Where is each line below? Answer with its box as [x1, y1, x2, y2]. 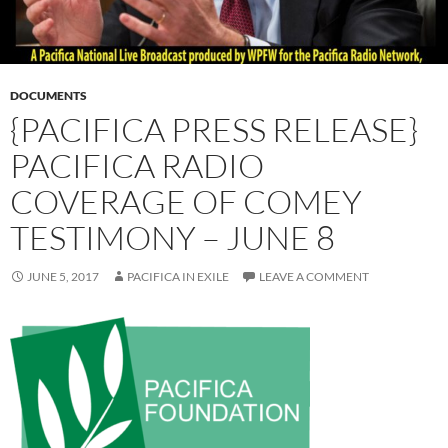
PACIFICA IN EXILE [127, 269, 229, 284]
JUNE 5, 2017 [27, 269, 99, 284]
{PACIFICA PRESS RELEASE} [10, 109, 418, 150]
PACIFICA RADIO [10, 145, 264, 186]
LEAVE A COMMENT [259, 269, 369, 284]
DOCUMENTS [10, 88, 87, 103]
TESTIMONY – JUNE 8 [10, 217, 335, 258]
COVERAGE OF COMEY [10, 181, 362, 222]
